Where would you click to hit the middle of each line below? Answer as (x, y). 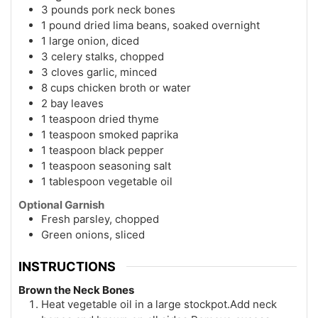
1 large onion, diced (90, 41)
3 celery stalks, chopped (103, 57)
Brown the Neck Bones (76, 290)
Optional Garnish (61, 205)
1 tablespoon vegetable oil (107, 182)
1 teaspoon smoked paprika (110, 135)
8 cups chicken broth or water (116, 88)
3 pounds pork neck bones (108, 10)
